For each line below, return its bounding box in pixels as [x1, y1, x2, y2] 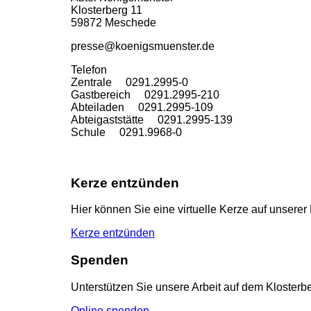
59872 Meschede [71, 16, 156, 28]
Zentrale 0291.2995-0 [71, 76, 188, 88]
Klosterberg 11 [71, 3, 142, 16]
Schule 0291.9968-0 [71, 126, 182, 138]
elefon [76, 63, 107, 76]
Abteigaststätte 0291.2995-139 [71, 113, 233, 126]
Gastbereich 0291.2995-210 [71, 88, 219, 101]
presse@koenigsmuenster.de [71, 40, 215, 52]
